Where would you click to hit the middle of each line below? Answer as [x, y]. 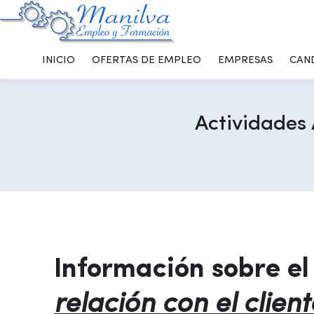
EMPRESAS [245, 61]
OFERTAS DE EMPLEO [146, 61]
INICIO [59, 61]
